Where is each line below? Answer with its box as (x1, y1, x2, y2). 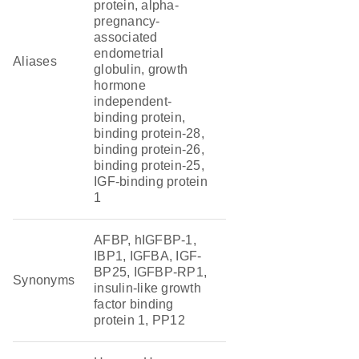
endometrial (94, 46, 163, 60)
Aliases (13, 54, 57, 68)
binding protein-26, (94, 143, 204, 156)
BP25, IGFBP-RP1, (94, 265, 208, 279)
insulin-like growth (94, 281, 201, 295)
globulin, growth (94, 63, 188, 76)
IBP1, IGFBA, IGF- (94, 249, 202, 263)
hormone (94, 79, 146, 92)
